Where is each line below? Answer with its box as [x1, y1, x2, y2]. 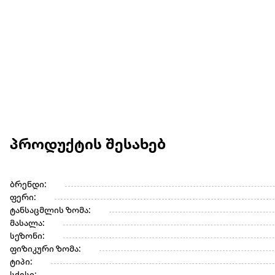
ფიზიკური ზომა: [10, 245, 81, 255]
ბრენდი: [10, 180, 47, 190]
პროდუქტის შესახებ [10, 137, 166, 154]
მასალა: [10, 219, 45, 229]
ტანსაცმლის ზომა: [10, 206, 91, 216]
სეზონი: [10, 232, 45, 242]
